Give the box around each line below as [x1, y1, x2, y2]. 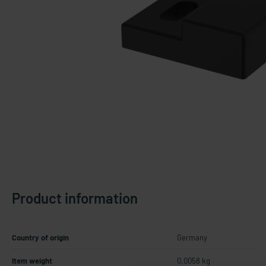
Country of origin [12, 233, 69, 242]
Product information [12, 189, 138, 207]
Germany [177, 233, 207, 242]
